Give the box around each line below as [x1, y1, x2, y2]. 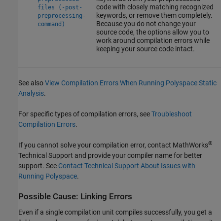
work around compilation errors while [96, 37, 210, 45]
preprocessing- [37, 12, 86, 20]
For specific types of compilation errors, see [18, 110, 151, 118]
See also [18, 79, 45, 87]
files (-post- [37, 4, 82, 11]
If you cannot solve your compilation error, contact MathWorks [18, 141, 208, 149]
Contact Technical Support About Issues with [58, 162, 195, 170]
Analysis [18, 89, 44, 98]
